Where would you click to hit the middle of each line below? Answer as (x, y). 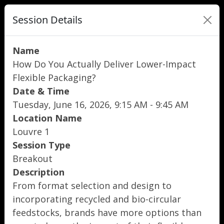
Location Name (47, 118)
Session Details (47, 20)
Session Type (41, 145)
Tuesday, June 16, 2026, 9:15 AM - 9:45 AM (100, 104)
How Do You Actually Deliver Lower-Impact (104, 64)
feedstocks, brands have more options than (107, 212)
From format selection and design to (92, 185)
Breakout (32, 158)
